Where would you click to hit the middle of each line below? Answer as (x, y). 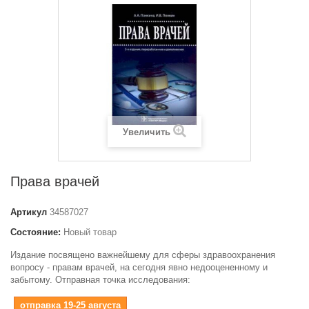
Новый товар (90, 232)
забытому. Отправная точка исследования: (100, 279)
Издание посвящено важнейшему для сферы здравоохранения (143, 255)
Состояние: (36, 232)
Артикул (29, 212)
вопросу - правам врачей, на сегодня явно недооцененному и (139, 267)
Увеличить (147, 132)
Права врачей (55, 181)
